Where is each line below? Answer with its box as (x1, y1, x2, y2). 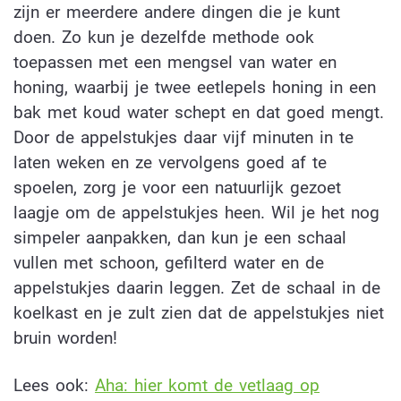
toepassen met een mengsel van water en (13, 51, 337, 73)
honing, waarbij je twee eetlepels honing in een (13, 76, 376, 98)
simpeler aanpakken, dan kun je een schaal (13, 226, 346, 248)
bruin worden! (13, 327, 117, 348)
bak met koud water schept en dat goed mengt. (13, 101, 384, 123)
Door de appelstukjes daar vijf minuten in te (13, 126, 354, 148)
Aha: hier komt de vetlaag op (95, 374, 320, 396)
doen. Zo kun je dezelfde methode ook (13, 26, 314, 47)
